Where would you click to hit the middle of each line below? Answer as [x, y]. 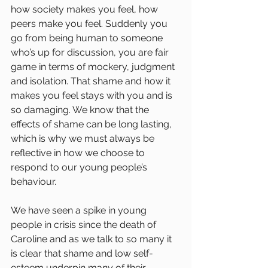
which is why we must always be [84, 138]
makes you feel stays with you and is [93, 95]
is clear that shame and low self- [82, 253]
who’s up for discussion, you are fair [91, 52]
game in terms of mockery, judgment [94, 67]
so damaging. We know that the [81, 110]
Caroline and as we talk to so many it [92, 239]
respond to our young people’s [80, 167]
